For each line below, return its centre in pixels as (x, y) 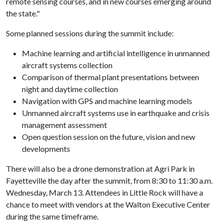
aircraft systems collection (67, 65)
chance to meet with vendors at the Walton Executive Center (108, 204)
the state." (23, 13)
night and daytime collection (70, 89)
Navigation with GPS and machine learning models (107, 101)
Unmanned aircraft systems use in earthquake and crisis (116, 113)
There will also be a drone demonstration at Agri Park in (100, 168)
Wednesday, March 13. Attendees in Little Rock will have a (105, 192)
